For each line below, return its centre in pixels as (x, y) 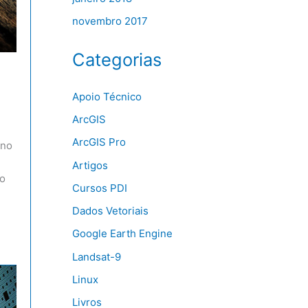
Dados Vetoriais (110, 211)
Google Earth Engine (122, 234)
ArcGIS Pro (99, 142)
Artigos (90, 165)
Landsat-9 (96, 256)
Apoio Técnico (107, 96)
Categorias (117, 60)
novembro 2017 (110, 21)
